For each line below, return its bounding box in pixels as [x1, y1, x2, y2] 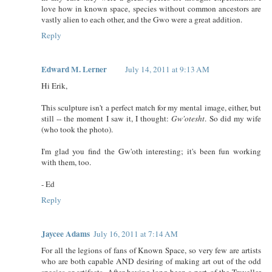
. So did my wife [205, 112, 262, 124]
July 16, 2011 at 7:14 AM [93, 228, 178, 239]
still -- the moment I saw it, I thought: [41, 112, 172, 124]
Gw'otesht [171, 112, 205, 124]
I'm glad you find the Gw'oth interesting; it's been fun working [41, 145, 261, 157]
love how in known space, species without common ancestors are [41, 2, 261, 14]
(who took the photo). [41, 123, 113, 135]
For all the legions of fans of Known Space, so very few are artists [41, 244, 261, 256]
